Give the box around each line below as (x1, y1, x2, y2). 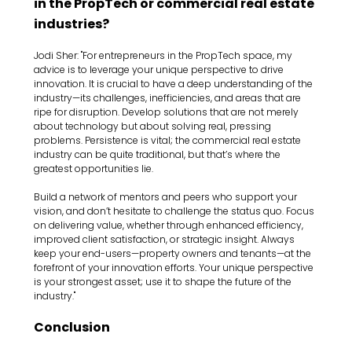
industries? (34, 14, 110, 33)
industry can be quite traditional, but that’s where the (34, 147, 284, 161)
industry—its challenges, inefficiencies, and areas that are (34, 90, 304, 104)
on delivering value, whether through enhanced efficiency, (34, 218, 306, 232)
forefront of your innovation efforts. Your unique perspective (34, 260, 317, 274)
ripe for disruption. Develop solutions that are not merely (34, 104, 302, 119)
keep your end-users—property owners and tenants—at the (34, 246, 314, 260)
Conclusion (34, 317, 111, 336)
